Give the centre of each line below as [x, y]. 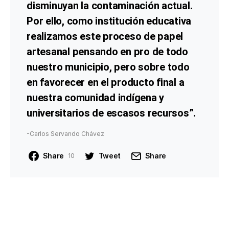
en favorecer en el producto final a [106, 83]
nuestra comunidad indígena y [95, 98]
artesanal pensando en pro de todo [107, 52]
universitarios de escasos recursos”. [111, 113]
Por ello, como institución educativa [109, 21]
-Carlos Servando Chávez [65, 134]
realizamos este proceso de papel [105, 37]
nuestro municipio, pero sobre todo [108, 67]
